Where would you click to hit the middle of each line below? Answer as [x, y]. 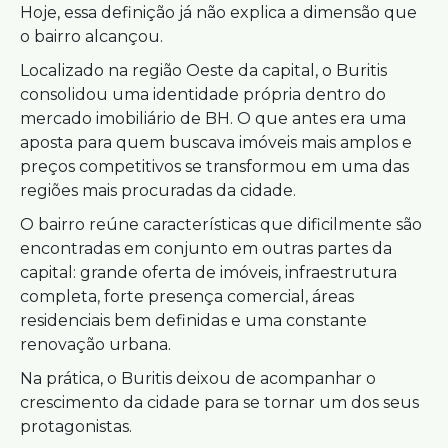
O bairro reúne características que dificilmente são [221, 224]
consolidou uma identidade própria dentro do [203, 94]
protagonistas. [76, 426]
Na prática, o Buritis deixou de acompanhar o [198, 378]
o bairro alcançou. [91, 36]
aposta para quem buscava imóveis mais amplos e [216, 142]
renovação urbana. [95, 344]
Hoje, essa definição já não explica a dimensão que [218, 12]
